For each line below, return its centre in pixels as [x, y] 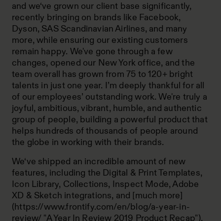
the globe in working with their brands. [88, 142]
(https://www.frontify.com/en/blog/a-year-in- [101, 207]
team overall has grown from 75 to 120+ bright [103, 74]
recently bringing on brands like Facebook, [96, 17]
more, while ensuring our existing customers [100, 40]
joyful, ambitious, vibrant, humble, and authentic [107, 108]
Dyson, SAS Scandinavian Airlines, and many [100, 29]
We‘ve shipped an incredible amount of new [99, 161]
